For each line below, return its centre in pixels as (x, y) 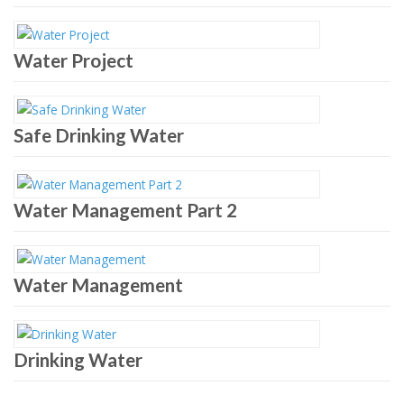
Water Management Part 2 (125, 210)
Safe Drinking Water (99, 135)
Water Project (73, 60)
